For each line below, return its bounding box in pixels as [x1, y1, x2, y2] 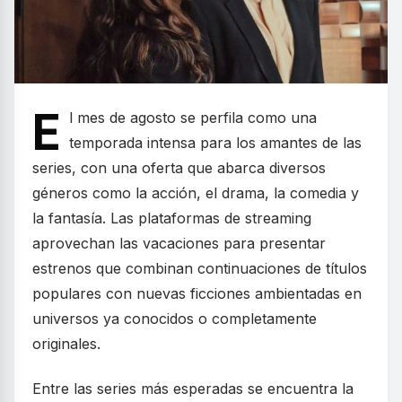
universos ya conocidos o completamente [32, 309, 317, 328]
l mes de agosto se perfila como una [69, 108, 317, 127]
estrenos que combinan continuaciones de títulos [32, 258, 367, 277]
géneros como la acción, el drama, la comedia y [32, 183, 359, 202]
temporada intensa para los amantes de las [69, 133, 362, 152]
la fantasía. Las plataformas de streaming [32, 208, 311, 227]
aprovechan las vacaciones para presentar [32, 233, 326, 252]
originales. [32, 334, 100, 353]
